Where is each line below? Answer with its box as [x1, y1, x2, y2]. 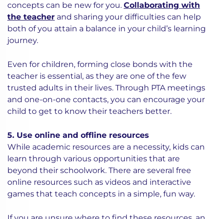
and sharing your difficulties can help [55, 12, 201, 22]
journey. [7, 36, 38, 45]
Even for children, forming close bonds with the [7, 60, 193, 69]
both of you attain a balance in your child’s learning [7, 24, 206, 33]
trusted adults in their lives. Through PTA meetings [7, 83, 205, 92]
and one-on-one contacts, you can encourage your [7, 95, 205, 104]
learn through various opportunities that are [7, 154, 180, 163]
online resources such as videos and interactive [7, 177, 191, 187]
